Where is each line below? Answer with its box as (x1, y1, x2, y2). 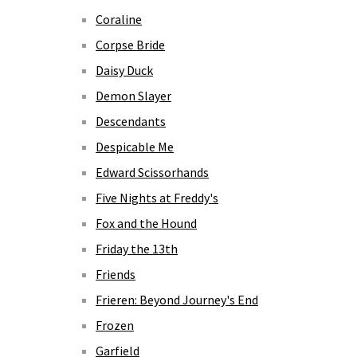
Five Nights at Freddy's (96, 189, 218, 206)
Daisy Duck (96, 61, 153, 78)
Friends (96, 265, 135, 282)
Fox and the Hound (96, 214, 197, 231)
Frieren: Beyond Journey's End (96, 291, 258, 308)
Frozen (96, 316, 134, 333)
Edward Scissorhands (96, 163, 209, 180)
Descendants (96, 112, 166, 129)
